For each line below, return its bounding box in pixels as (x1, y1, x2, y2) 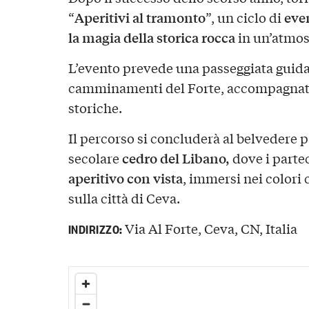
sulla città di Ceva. (68, 188, 180, 207)
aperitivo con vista (68, 168, 183, 188)
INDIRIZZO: (68, 219, 123, 237)
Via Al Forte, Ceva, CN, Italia (122, 219, 298, 237)
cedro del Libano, (121, 148, 230, 168)
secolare (68, 148, 122, 167)
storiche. (68, 98, 122, 117)
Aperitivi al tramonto (74, 8, 206, 28)
